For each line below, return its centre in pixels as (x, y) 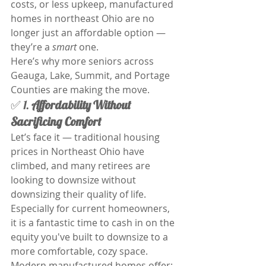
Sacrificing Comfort (56, 121)
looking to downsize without (75, 180)
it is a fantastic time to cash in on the (94, 223)
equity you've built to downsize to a (91, 237)
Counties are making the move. (80, 90)
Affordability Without (83, 105)
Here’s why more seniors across (83, 61)
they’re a (31, 47)
